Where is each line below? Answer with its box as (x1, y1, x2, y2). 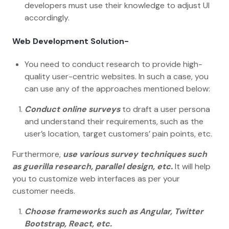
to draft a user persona (122, 103, 210, 114)
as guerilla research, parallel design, (12, 161, 155, 172)
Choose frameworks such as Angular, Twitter (25, 205, 203, 217)
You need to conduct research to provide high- (25, 58, 202, 70)
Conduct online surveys (25, 103, 122, 114)
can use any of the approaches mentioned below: (25, 83, 214, 94)
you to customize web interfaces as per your (12, 173, 180, 184)
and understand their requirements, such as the (25, 116, 203, 127)
